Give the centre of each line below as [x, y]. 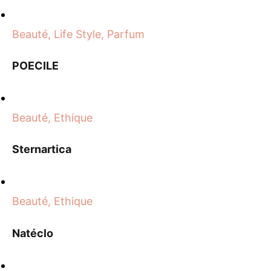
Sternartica [42, 149]
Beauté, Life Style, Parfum [78, 34]
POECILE [35, 65]
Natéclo [33, 233]
